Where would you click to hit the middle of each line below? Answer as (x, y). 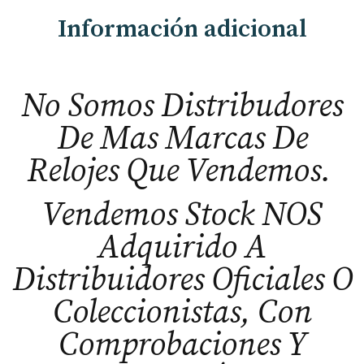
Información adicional (182, 30)
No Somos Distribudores (182, 106)
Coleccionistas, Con (182, 313)
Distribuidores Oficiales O (182, 281)
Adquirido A (182, 248)
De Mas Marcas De (182, 139)
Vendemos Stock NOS (182, 216)
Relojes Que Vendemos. (182, 171)
